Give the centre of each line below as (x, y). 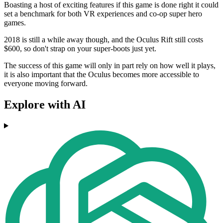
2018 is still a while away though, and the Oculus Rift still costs (104, 40)
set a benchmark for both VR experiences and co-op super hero (103, 14)
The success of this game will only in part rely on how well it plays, (110, 66)
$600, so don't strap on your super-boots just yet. (80, 49)
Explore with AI (45, 105)
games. (15, 23)
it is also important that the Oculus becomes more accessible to (102, 75)
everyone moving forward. (46, 84)
